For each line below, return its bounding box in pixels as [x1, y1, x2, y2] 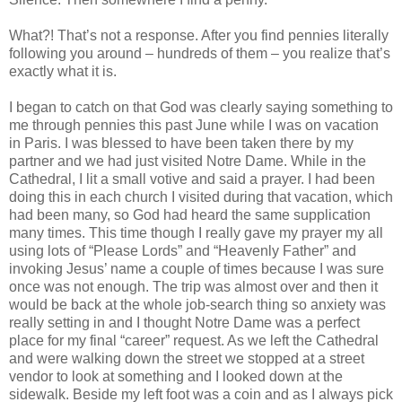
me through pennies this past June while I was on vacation [9, 117, 379, 133]
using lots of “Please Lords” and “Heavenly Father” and [9, 242, 356, 258]
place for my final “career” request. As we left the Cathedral [9, 332, 379, 348]
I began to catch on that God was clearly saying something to [9, 99, 393, 115]
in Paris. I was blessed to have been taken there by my [9, 135, 354, 151]
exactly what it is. [9, 63, 117, 79]
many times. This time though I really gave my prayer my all [9, 224, 383, 240]
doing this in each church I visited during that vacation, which [9, 188, 393, 205]
